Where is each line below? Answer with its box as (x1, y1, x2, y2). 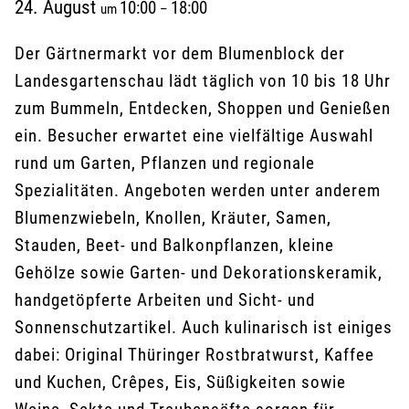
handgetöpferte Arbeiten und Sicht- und (15, 289, 315, 310)
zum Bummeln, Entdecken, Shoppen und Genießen (15, 98, 391, 119)
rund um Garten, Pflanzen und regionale (15, 152, 315, 173)
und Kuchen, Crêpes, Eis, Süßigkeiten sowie (15, 372, 346, 393)
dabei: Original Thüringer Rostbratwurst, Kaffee (15, 344, 374, 365)
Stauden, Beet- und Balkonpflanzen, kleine (15, 235, 334, 256)
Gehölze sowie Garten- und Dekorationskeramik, (15, 262, 383, 283)
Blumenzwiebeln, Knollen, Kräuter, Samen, (15, 207, 331, 228)
